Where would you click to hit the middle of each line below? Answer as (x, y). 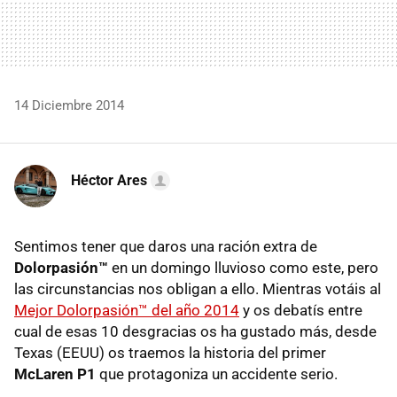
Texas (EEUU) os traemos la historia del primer (170, 352)
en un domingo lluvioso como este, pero (243, 267)
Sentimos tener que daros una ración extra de (166, 246)
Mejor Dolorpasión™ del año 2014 (127, 310)
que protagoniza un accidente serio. (217, 374)
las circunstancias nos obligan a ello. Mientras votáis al (198, 288)
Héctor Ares (109, 180)
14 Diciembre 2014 (69, 105)
